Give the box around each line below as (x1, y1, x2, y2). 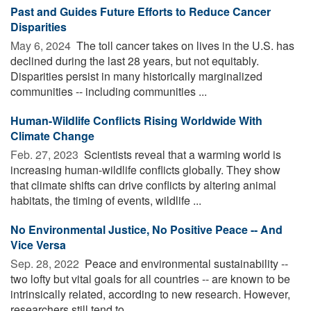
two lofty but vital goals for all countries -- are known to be (10, 270, 290, 287)
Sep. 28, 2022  (10, 255, 82, 271)
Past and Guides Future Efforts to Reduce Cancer (10, 3, 271, 19)
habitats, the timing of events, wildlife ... (10, 192, 201, 208)
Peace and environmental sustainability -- (82, 255, 288, 271)
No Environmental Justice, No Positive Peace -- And (10, 221, 283, 237)
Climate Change (10, 127, 94, 144)
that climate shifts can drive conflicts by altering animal (10, 176, 276, 193)
